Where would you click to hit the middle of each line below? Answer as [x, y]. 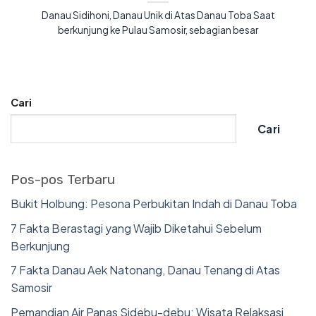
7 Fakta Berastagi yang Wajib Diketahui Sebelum [136, 228]
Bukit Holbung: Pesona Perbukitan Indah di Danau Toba [154, 204]
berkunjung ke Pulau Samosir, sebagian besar [158, 30]
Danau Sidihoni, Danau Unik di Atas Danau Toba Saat [158, 16]
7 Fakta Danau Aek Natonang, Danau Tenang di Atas [145, 270]
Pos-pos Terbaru [63, 179]
